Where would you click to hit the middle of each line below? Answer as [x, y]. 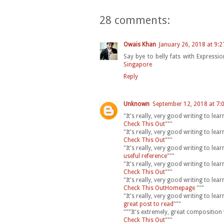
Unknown [136, 104]
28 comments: [135, 20]
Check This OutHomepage [160, 188]
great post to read [148, 204]
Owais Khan [140, 45]
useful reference [145, 156]
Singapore [138, 65]
